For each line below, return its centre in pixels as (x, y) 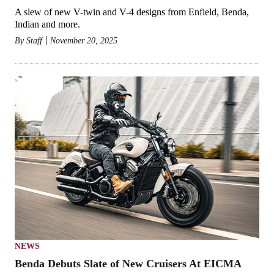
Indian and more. (47, 24)
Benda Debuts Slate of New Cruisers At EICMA (128, 263)
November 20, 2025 (84, 40)
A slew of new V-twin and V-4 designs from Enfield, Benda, (132, 12)
